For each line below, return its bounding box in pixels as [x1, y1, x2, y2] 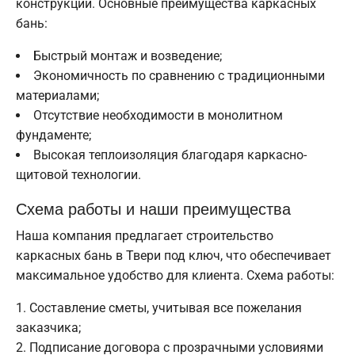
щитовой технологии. [16, 167, 141, 183]
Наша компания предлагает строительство [16, 228, 273, 244]
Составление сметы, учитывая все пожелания [29, 300, 302, 316]
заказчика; [16, 320, 81, 336]
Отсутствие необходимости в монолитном [33, 108, 283, 124]
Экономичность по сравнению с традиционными [33, 68, 325, 84]
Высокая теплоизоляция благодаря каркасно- [33, 147, 307, 163]
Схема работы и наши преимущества [16, 197, 291, 220]
